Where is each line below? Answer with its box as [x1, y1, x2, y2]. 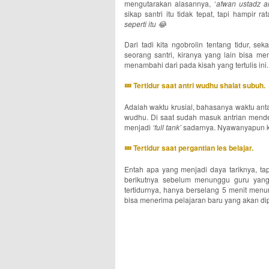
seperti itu [124, 19, 158, 29]
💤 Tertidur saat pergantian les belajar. [124, 142, 253, 153]
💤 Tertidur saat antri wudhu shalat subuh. [124, 80, 265, 91]
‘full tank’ [153, 122, 181, 132]
